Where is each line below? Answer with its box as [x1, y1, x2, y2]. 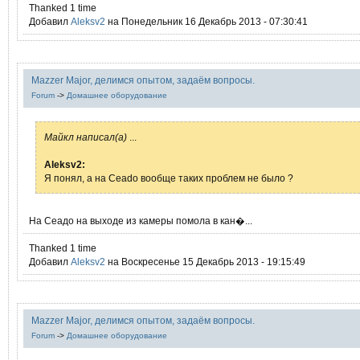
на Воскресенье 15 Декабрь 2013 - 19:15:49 [105, 256, 305, 267]
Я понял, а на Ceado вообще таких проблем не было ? [44, 173, 293, 183]
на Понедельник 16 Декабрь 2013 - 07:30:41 [105, 16, 308, 27]
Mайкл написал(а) [44, 132, 127, 142]
